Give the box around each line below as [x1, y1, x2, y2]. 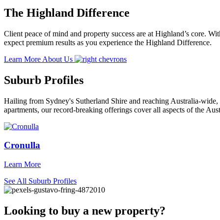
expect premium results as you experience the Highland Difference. [4, 38, 212, 47]
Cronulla [4, 140, 40, 151]
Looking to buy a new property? [4, 204, 165, 217]
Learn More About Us [4, 55, 75, 63]
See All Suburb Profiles [4, 176, 77, 185]
